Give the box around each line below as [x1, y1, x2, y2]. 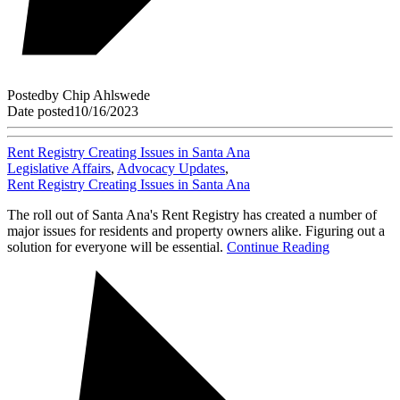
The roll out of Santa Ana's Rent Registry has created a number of [7, 207, 377, 223]
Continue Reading [227, 239, 329, 255]
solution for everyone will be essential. [7, 239, 227, 255]
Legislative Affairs [7, 161, 111, 177]
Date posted [7, 104, 74, 120]
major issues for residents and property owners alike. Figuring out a [7, 223, 385, 239]
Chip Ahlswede [62, 87, 150, 104]
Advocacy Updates [117, 161, 225, 177]
